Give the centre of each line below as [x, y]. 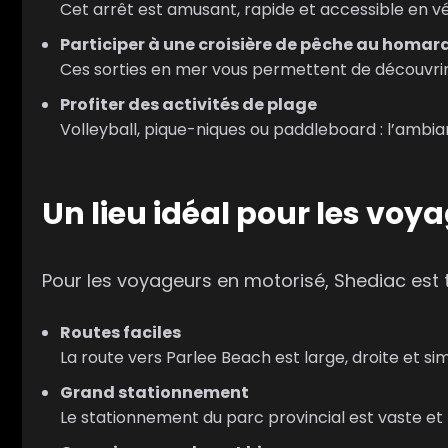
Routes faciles [120, 333]
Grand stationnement [154, 393]
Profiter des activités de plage [188, 104]
